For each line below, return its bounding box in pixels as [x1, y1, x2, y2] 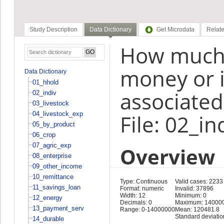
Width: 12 [119, 191, 145, 199]
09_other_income [32, 162, 82, 170]
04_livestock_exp [32, 109, 83, 117]
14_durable [32, 214, 64, 222]
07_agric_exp [32, 141, 71, 149]
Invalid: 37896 [174, 184, 213, 192]
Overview [119, 142, 215, 170]
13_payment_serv [32, 204, 84, 212]
